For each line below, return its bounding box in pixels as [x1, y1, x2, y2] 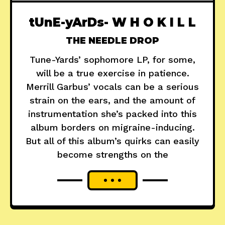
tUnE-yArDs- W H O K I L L [29, 15, 196, 30]
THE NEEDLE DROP [66, 35, 159, 47]
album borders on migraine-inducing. [30, 122, 195, 133]
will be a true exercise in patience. [36, 68, 189, 79]
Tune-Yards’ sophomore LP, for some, [30, 54, 195, 65]
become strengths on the [57, 149, 168, 160]
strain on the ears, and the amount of [30, 95, 195, 106]
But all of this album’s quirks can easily [26, 136, 199, 147]
